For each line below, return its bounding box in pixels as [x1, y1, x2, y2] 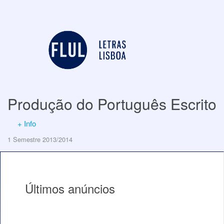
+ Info [17, 118, 36, 128]
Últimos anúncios [25, 179, 115, 197]
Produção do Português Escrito [7, 93, 216, 114]
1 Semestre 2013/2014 [7, 134, 72, 144]
